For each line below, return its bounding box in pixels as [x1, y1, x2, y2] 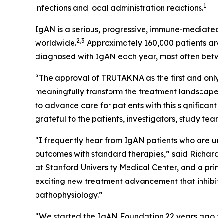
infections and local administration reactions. [35, 3, 203, 13]
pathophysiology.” [35, 190, 103, 200]
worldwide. [35, 38, 76, 48]
